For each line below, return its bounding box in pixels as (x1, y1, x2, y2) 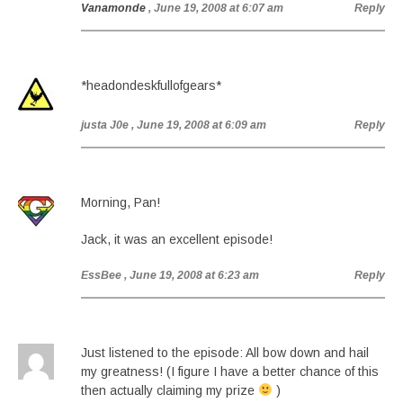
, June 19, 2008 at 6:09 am (131, 119, 266, 131)
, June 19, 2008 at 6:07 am (148, 2, 283, 14)
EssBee (81, 269, 121, 282)
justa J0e (81, 119, 129, 131)
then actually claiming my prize (81, 383, 258, 398)
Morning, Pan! (81, 195, 160, 210)
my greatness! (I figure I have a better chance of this (81, 364, 379, 379)
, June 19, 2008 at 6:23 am (124, 269, 259, 282)
